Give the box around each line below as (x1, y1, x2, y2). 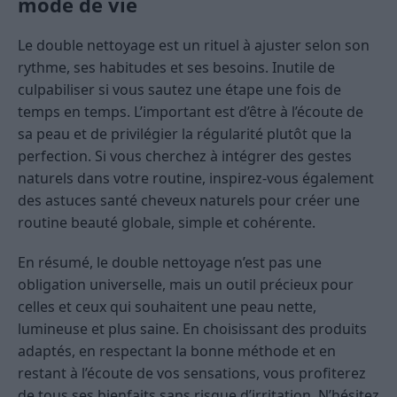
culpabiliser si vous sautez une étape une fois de (18, 80, 341, 100)
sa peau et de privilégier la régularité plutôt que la (18, 124, 352, 144)
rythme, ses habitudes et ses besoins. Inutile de (18, 58, 335, 78)
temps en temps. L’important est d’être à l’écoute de (18, 102, 363, 122)
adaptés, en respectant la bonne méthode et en (18, 341, 336, 362)
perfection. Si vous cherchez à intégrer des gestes (18, 146, 352, 167)
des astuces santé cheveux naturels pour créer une (18, 191, 360, 211)
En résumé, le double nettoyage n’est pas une (18, 253, 322, 273)
